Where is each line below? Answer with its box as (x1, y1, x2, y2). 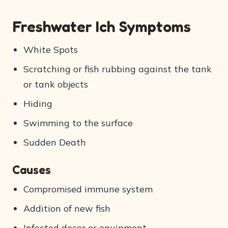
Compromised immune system (23, 183, 153, 195)
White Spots (23, 44, 78, 56)
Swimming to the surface (23, 117, 133, 129)
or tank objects (23, 78, 88, 91)
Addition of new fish (23, 203, 110, 215)
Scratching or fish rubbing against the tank (23, 63, 212, 75)
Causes (12, 163, 51, 177)
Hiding (23, 98, 52, 110)
